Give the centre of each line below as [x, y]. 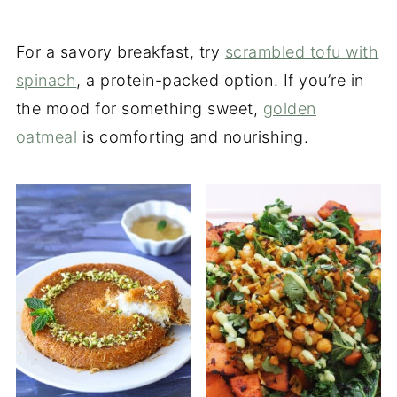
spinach [46, 80]
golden [289, 109]
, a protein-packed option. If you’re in [220, 80]
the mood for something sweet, [139, 109]
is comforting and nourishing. [193, 137]
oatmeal [47, 137]
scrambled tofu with [302, 52]
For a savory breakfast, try [120, 52]
